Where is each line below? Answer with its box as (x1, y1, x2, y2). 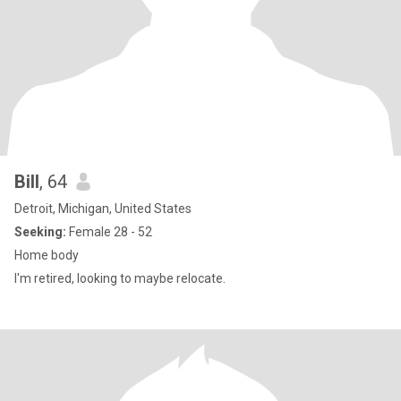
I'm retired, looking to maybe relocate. (14, 271, 226, 286)
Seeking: (14, 225, 66, 239)
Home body (14, 248, 79, 262)
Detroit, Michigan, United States (14, 201, 192, 216)
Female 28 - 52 (66, 225, 152, 239)
